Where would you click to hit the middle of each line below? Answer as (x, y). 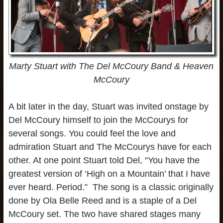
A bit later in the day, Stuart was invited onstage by (108, 107)
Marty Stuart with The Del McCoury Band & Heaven (111, 66)
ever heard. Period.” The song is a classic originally (111, 187)
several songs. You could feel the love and (92, 134)
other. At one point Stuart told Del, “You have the (104, 161)
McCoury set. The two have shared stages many (104, 214)
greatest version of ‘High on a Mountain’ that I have (109, 174)
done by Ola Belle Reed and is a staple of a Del (102, 201)
